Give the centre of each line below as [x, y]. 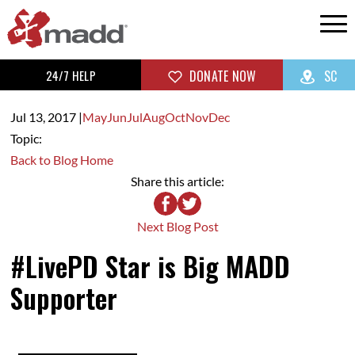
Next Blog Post [177, 227]
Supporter [63, 298]
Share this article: [177, 181]
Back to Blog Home [61, 160]
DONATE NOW [221, 76]
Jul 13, [29, 117]
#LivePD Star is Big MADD [150, 266]
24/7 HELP [71, 75]
